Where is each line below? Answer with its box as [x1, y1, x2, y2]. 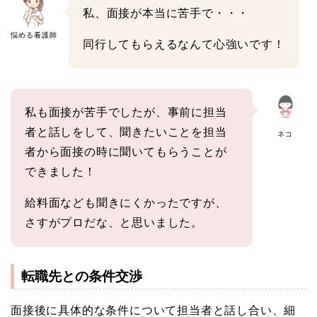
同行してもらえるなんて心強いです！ [83, 38, 285, 50]
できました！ [25, 165, 96, 178]
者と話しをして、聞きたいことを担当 [25, 125, 227, 138]
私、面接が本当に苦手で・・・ [83, 6, 250, 19]
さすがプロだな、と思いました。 [25, 216, 204, 229]
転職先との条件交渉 [21, 268, 142, 284]
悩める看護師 [11, 31, 57, 40]
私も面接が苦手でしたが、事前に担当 [25, 105, 227, 118]
